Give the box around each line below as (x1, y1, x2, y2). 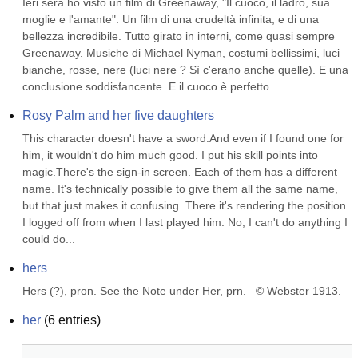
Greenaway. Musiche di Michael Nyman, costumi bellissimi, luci (22, 46, 340, 59)
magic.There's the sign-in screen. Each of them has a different (22, 165, 337, 178)
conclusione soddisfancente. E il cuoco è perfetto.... (22, 80, 282, 93)
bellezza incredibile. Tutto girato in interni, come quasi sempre (22, 30, 335, 42)
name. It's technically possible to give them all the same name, (22, 182, 338, 195)
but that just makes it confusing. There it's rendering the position (22, 199, 346, 212)
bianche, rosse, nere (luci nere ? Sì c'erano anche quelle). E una (22, 63, 348, 76)
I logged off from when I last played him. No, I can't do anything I (22, 216, 348, 229)
